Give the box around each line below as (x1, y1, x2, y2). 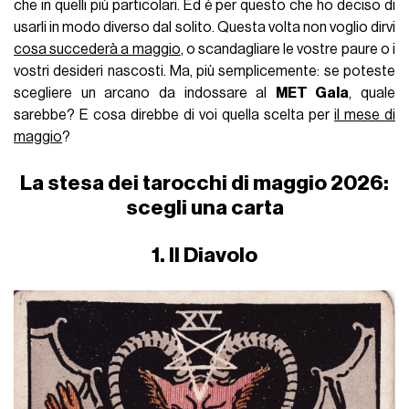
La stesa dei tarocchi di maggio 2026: (20, 173, 389, 194)
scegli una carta (125, 197, 284, 219)
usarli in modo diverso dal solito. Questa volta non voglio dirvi (14, 20, 395, 36)
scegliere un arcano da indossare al (14, 86, 276, 101)
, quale (349, 86, 395, 101)
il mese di (333, 108, 395, 123)
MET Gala (275, 86, 350, 101)
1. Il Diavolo (152, 245, 257, 267)
